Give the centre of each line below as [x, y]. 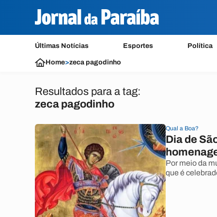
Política [200, 46]
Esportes [138, 46]
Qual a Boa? [182, 128]
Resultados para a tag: [88, 92]
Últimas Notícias [62, 46]
